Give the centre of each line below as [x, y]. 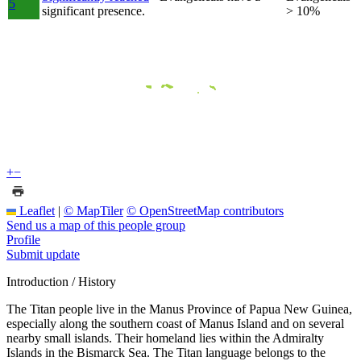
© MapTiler [93, 210]
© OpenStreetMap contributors [205, 210]
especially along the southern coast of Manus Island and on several [175, 323]
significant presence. [93, 10]
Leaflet [35, 210]
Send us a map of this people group [96, 225]
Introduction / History [61, 281]
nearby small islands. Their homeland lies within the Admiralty [165, 338]
